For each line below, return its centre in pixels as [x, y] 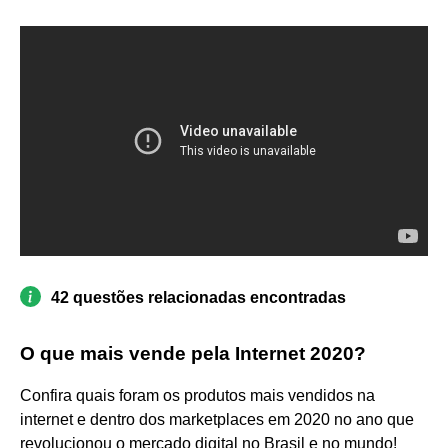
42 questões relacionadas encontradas [198, 297]
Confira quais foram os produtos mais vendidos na [197, 395]
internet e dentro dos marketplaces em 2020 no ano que [217, 419]
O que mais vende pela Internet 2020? [193, 353]
